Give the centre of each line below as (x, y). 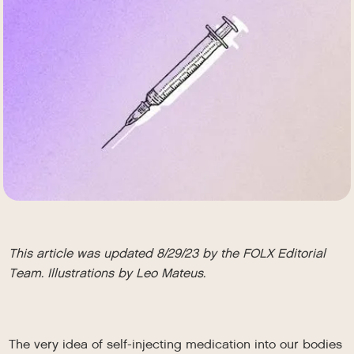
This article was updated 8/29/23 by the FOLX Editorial (168, 253)
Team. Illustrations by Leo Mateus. (107, 273)
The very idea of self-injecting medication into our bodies (176, 344)
